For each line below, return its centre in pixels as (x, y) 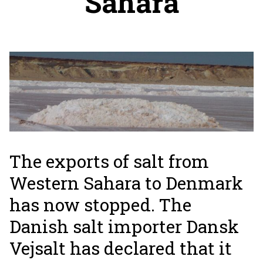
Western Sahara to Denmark (126, 183)
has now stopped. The (100, 205)
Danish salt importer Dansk (124, 227)
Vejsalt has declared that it (121, 248)
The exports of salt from (109, 161)
